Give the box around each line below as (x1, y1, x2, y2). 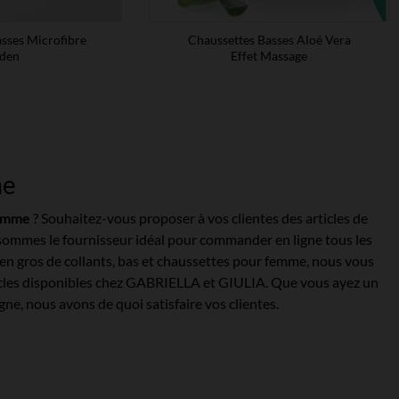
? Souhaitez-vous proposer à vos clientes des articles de (30, 208, 368, 226)
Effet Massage (231, 47, 307, 63)
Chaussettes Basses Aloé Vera (187, 31, 351, 47)
